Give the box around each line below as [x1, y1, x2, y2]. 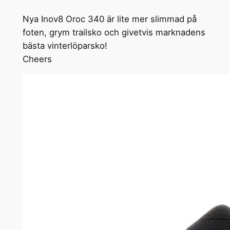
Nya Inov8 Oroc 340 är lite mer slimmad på [22, 14, 197, 25]
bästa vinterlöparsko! [22, 41, 107, 51]
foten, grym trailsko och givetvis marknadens [22, 27, 205, 38]
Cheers [22, 54, 52, 65]
